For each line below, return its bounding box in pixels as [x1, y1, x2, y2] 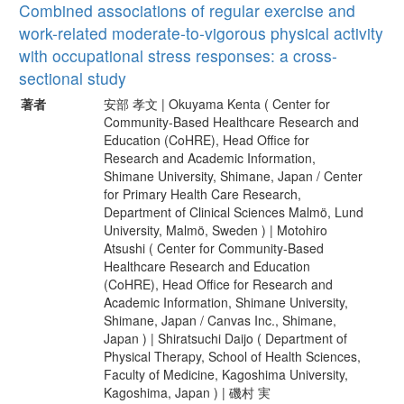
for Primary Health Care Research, [104, 184, 301, 203]
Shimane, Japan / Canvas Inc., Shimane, [104, 310, 336, 329]
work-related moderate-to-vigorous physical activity [19, 21, 383, 44]
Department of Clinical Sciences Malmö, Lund [104, 202, 363, 221]
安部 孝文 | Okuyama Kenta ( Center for [104, 94, 330, 113]
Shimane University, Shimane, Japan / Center [104, 166, 363, 185]
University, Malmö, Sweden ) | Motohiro [104, 220, 327, 239]
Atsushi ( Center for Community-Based [104, 238, 324, 257]
